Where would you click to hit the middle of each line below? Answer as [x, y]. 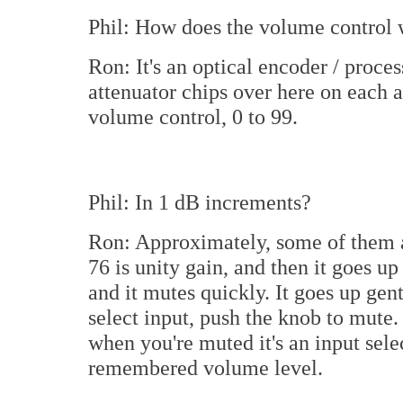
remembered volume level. [206, 367]
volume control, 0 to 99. [193, 116]
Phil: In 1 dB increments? [200, 202]
